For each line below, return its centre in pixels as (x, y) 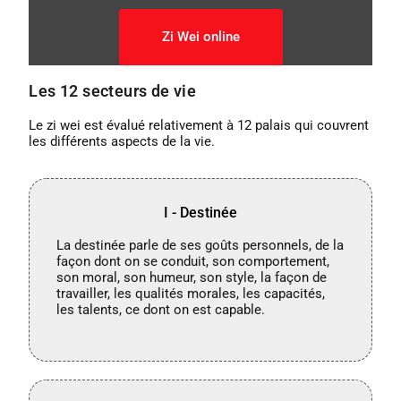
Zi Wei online (200, 36)
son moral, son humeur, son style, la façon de (192, 277)
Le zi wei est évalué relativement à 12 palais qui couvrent (199, 125)
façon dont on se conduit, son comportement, (193, 261)
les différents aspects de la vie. (122, 141)
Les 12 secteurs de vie (113, 90)
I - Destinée (200, 212)
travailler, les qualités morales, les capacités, (191, 293)
